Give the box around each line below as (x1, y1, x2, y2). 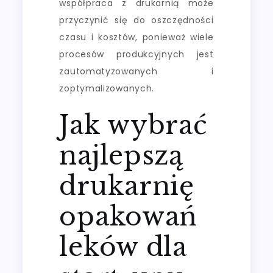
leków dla (59, 230, 187, 263)
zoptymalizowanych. (59, 82, 155, 94)
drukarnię (59, 169, 194, 202)
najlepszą (59, 139, 183, 171)
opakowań (59, 200, 198, 232)
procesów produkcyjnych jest (59, 48, 214, 60)
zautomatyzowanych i (59, 65, 214, 77)
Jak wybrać (59, 108, 208, 141)
